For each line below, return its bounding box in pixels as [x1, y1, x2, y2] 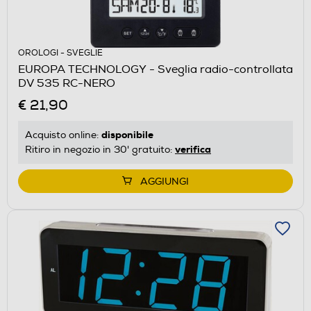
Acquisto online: [25, 128, 101, 141]
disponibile [101, 128, 153, 141]
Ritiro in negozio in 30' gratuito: [25, 143, 175, 155]
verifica [175, 142, 211, 155]
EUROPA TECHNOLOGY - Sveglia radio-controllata [18, 62, 293, 76]
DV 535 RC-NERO [18, 76, 115, 90]
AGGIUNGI [140, 175, 189, 187]
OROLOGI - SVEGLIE [18, 47, 103, 58]
